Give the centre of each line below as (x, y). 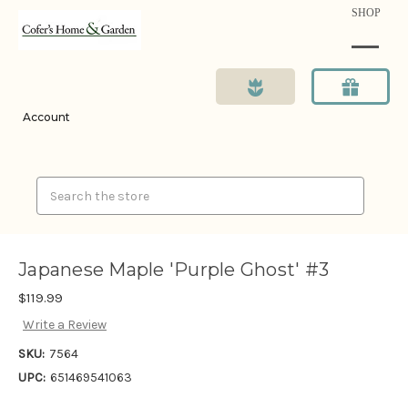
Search (57, 186)
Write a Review (64, 325)
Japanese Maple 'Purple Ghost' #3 (173, 270)
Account (46, 117)
